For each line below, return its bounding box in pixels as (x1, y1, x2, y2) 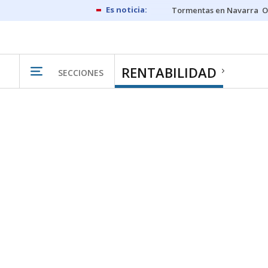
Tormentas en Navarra (172, 5, 258, 16)
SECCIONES (58, 66, 103, 78)
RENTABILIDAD (121, 63, 217, 81)
